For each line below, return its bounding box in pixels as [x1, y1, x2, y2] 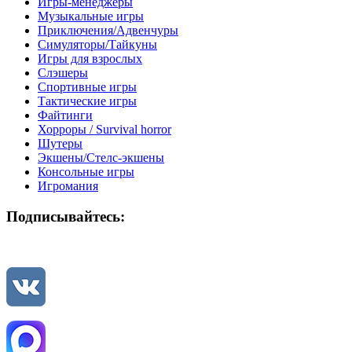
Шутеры [38, 137, 82, 151]
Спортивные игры [38, 80, 137, 94]
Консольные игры [38, 165, 134, 179]
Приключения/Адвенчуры [38, 24, 178, 38]
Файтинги [38, 108, 93, 123]
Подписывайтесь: [6, 208, 125, 225]
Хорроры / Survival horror [38, 123, 171, 137]
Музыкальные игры [38, 9, 144, 24]
